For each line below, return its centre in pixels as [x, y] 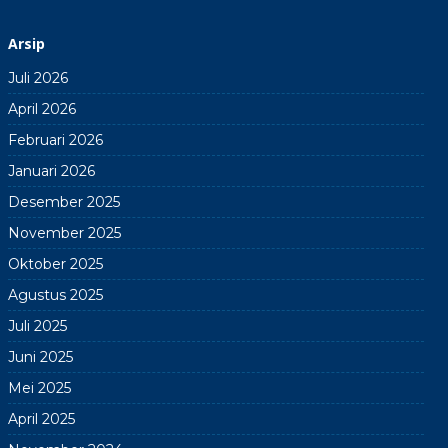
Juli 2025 [37, 325]
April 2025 [41, 418]
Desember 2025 [63, 201]
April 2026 [41, 108]
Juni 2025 [40, 356]
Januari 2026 [51, 170]
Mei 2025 [39, 387]
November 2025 [64, 232]
